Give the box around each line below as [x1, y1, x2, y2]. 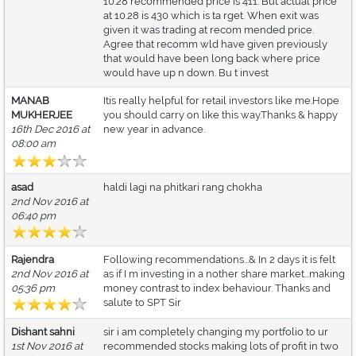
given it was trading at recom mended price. [103, 24, 314, 37]
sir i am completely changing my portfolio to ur [103, 326, 328, 339]
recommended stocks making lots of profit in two [103, 340, 339, 353]
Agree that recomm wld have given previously [103, 38, 327, 51]
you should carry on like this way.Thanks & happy [103, 109, 338, 122]
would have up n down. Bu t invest [103, 67, 269, 79]
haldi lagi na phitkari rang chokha [103, 181, 262, 194]
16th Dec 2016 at [11, 123, 90, 136]
